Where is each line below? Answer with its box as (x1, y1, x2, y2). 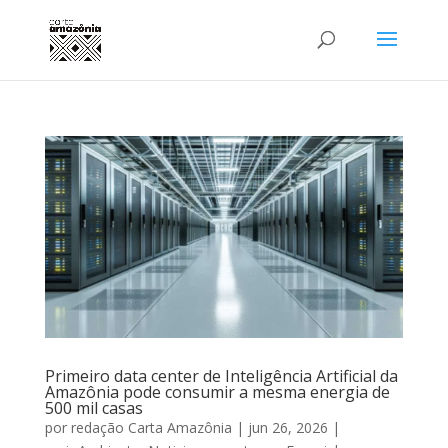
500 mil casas (44, 396, 147, 419)
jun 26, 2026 (247, 417, 328, 437)
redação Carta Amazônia (70, 417, 232, 437)
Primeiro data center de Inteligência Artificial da (44, 364, 398, 387)
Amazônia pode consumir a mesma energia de (44, 380, 390, 403)
